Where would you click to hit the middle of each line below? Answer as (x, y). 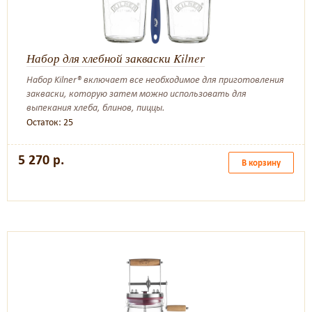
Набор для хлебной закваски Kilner (116, 58)
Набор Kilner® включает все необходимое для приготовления (155, 80)
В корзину (261, 163)
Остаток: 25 (50, 122)
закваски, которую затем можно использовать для (136, 94)
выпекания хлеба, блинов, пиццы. (96, 108)
